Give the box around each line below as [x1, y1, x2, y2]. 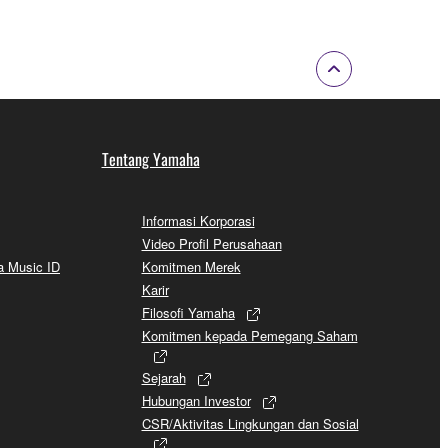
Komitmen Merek [141, 256, 241, 276]
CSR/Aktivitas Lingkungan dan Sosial [141, 413, 359, 433]
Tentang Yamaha [101, 146, 200, 171]
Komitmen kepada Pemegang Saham [141, 325, 358, 345]
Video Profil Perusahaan [141, 233, 282, 253]
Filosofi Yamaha [141, 302, 235, 322]
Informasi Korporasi [141, 210, 255, 230]
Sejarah [141, 367, 186, 387]
